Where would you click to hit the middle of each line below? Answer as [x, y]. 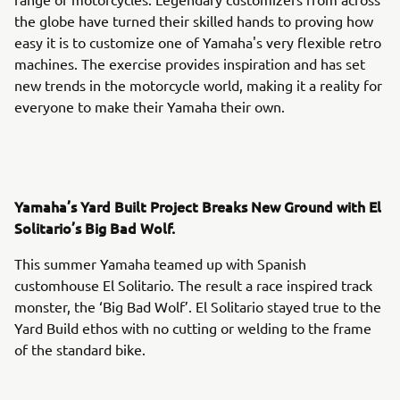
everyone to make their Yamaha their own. [151, 106]
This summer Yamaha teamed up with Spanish [160, 263]
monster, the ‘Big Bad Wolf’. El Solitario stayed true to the [198, 306]
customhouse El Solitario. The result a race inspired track [193, 285]
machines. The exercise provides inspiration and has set [190, 63]
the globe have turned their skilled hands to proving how [194, 21]
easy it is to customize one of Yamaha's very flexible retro [198, 42]
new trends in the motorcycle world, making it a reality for [198, 85]
